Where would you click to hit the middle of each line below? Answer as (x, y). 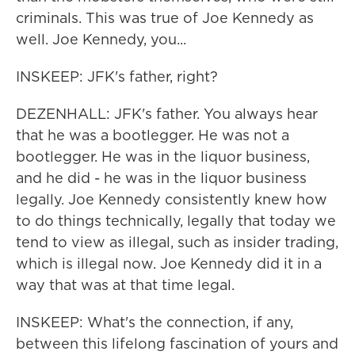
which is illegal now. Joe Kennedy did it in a (169, 263)
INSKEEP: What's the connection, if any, (155, 322)
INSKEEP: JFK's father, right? (117, 76)
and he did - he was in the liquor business (161, 178)
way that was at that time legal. (125, 285)
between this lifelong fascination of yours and (177, 344)
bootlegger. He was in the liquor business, (163, 157)
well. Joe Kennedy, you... (101, 39)
